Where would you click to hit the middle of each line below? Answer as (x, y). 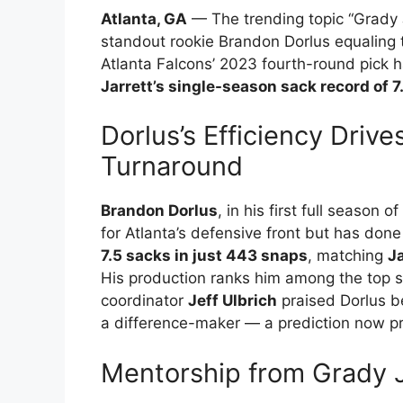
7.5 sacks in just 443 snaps (204, 256)
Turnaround (172, 166)
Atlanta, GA (144, 18)
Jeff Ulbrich (233, 301)
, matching (348, 256)
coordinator (144, 301)
